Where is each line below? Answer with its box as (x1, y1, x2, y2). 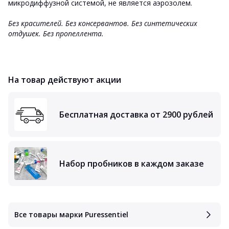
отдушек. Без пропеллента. (8, 29, 106, 38)
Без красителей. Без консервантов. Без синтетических (8, 18, 197, 28)
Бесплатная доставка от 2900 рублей (59, 109, 213, 120)
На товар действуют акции (8, 74, 121, 85)
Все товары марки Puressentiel (14, 210, 128, 219)
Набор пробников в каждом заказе (59, 158, 204, 169)
